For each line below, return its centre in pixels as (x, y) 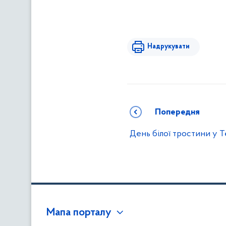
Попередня (177, 112)
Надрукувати (168, 47)
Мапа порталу (79, 213)
